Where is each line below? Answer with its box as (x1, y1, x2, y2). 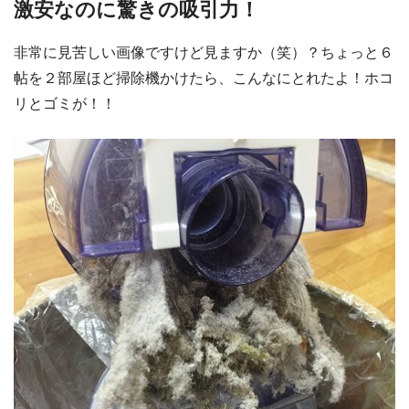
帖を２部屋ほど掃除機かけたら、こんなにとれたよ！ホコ (14, 69, 393, 86)
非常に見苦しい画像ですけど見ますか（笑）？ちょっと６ (14, 44, 393, 60)
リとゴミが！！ (14, 95, 116, 111)
